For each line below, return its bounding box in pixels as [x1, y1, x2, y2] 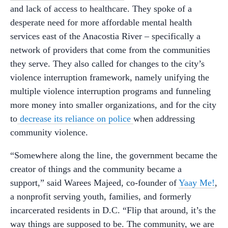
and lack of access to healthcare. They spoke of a [10, 4, 192, 14]
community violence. [10, 127, 88, 138]
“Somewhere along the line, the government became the [10, 150, 217, 161]
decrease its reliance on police [17, 113, 133, 124]
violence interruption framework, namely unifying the [10, 72, 209, 83]
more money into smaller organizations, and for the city [10, 100, 216, 110]
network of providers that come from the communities [10, 45, 210, 55]
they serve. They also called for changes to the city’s [10, 59, 205, 69]
